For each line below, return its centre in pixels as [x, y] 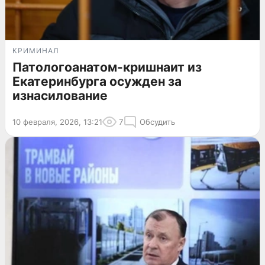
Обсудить [157, 122]
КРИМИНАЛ [36, 51]
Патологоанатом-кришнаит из [107, 67]
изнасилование [60, 96]
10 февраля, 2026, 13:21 [57, 122]
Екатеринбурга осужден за [97, 82]
